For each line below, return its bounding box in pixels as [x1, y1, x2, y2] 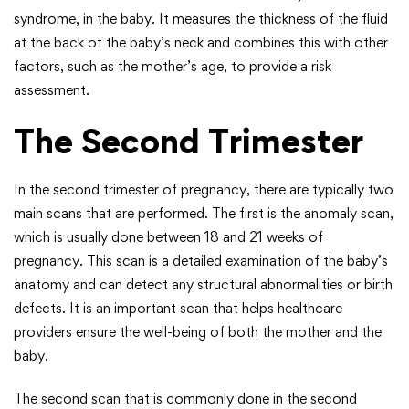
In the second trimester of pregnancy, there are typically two [14, 181, 393, 198]
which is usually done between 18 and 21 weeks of [14, 228, 323, 246]
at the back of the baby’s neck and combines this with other [14, 34, 388, 51]
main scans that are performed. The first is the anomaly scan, [14, 204, 393, 222]
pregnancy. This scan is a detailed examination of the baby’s [14, 252, 388, 269]
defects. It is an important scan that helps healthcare [14, 299, 342, 317]
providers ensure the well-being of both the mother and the [14, 323, 382, 341]
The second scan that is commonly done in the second [14, 390, 357, 407]
